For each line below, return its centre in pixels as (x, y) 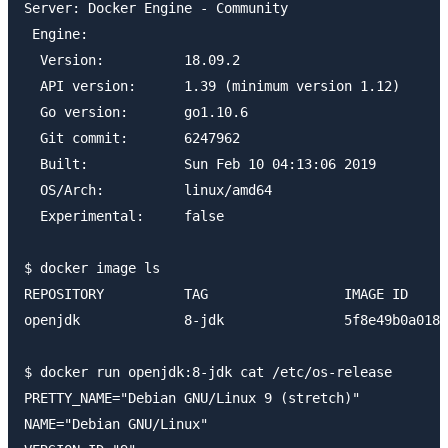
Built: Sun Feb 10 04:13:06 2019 (200, 164)
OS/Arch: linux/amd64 (148, 190)
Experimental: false (124, 216)
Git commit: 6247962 (132, 138)
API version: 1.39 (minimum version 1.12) (212, 86)
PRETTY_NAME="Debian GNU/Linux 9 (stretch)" (192, 398)
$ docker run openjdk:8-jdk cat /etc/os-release (208, 372)
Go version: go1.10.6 (136, 112)
